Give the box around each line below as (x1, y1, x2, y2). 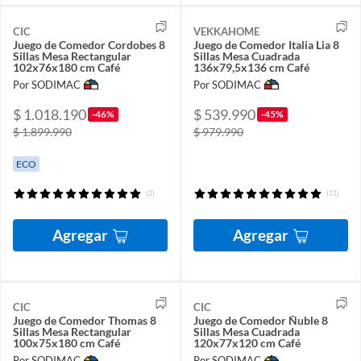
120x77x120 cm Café (193, 336, 301, 351)
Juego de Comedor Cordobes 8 (13, 37, 165, 52)
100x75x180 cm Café (13, 336, 120, 351)
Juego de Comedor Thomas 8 (13, 313, 156, 328)
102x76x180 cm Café (13, 60, 120, 74)
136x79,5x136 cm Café (193, 60, 309, 74)
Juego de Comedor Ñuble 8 (193, 313, 328, 328)
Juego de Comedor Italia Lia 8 (193, 37, 339, 52)
